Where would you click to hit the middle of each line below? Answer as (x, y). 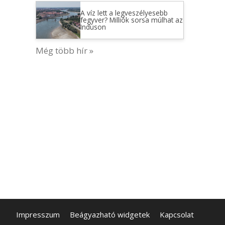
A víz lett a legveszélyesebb (124, 13)
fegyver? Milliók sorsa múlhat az (131, 20)
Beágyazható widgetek (110, 215)
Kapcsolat (177, 215)
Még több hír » (65, 50)
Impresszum (38, 215)
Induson (93, 27)
